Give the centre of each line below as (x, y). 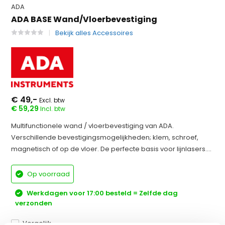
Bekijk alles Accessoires (94, 33)
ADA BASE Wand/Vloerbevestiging (84, 19)
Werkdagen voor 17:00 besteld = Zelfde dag (101, 193)
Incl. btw (53, 109)
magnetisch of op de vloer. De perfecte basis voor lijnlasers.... (111, 149)
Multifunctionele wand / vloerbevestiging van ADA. (93, 126)
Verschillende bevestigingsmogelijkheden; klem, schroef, (105, 137)
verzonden (33, 203)
